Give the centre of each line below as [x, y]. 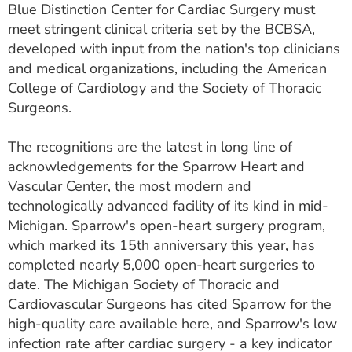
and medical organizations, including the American [167, 68]
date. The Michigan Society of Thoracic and [144, 284]
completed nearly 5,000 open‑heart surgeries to [161, 265]
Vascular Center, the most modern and [130, 186]
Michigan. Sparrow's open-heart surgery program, [167, 225]
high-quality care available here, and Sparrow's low [172, 324]
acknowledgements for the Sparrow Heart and [156, 167]
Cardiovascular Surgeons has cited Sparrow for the [170, 304]
